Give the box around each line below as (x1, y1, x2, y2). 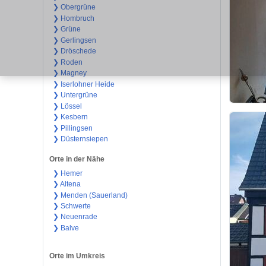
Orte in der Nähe (49, 154, 104, 163)
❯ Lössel (52, 102, 82, 110)
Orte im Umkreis (49, 252, 105, 261)
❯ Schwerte (52, 202, 91, 210)
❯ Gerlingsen (52, 36, 96, 45)
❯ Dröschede (52, 47, 96, 56)
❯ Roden (52, 58, 83, 66)
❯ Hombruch (52, 14, 94, 23)
